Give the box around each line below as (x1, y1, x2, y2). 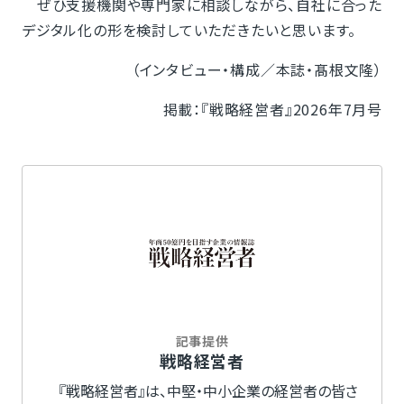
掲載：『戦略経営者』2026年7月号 (162, 98, 383, 121)
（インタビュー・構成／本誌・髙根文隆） (131, 59, 383, 81)
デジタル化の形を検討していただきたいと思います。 (21, 19, 357, 41)
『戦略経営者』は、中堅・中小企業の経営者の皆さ (43, 380, 358, 402)
